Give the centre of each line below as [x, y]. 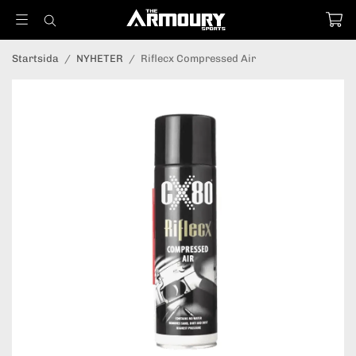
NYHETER [100, 58]
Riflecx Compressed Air [198, 58]
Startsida [35, 58]
